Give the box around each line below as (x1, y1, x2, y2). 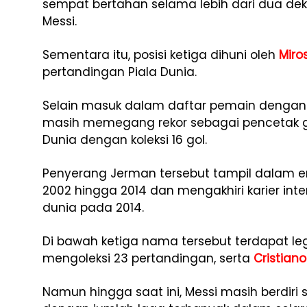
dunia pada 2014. (42, 199, 144, 216)
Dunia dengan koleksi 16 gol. (42, 132, 207, 148)
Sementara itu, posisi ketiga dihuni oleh (42, 47, 279, 63)
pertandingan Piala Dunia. (42, 64, 197, 80)
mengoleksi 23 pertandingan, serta (42, 250, 254, 267)
